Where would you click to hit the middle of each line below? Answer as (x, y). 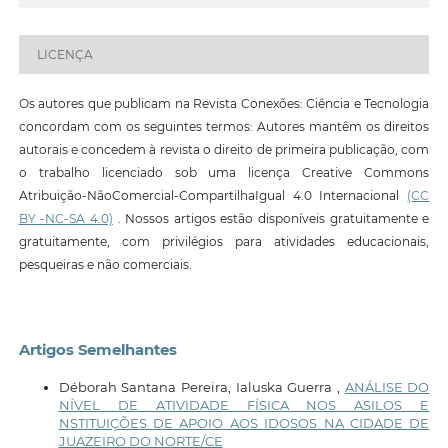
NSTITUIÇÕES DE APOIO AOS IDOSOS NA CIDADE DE (244, 422)
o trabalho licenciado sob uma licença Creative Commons (224, 173)
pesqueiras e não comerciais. (105, 265)
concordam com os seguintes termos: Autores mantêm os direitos (224, 127)
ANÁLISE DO (387, 386)
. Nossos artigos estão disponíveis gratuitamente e (271, 219)
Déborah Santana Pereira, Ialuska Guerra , (201, 386)
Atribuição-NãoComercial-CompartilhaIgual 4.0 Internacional (213, 196)
